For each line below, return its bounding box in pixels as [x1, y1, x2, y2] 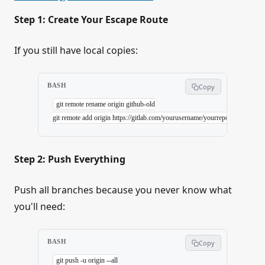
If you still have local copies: [14, 44, 138, 57]
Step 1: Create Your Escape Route [14, 13, 168, 27]
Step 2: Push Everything [14, 153, 125, 166]
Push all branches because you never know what [14, 183, 232, 197]
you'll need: [14, 200, 65, 214]
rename [83, 100, 106, 109]
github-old [124, 100, 155, 109]
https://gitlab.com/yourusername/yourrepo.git [111, 114, 238, 122]
